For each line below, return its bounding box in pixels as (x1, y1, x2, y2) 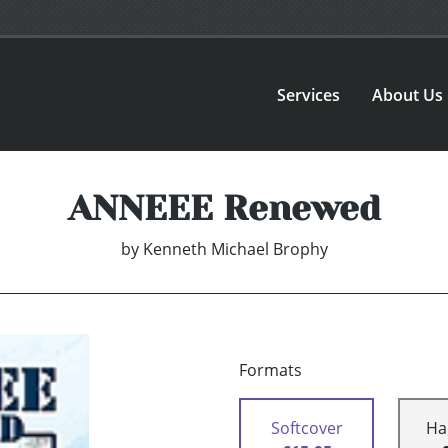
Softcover (270, 417, 343, 440)
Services (277, 83, 341, 106)
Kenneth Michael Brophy (142, 238, 328, 261)
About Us (372, 83, 444, 106)
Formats (239, 359, 302, 382)
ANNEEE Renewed (67, 188, 381, 229)
